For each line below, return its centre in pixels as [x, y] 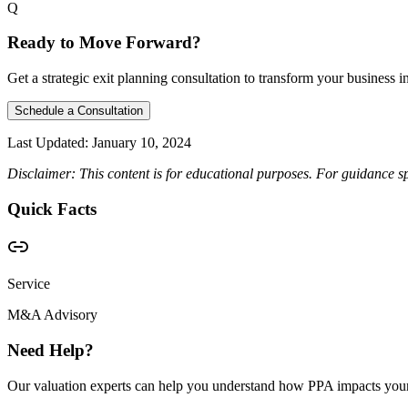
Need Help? [51, 351]
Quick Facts [52, 209]
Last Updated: [48, 142]
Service [29, 284]
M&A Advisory [52, 315]
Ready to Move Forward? [104, 43]
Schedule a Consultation [79, 110]
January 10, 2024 [142, 142]
